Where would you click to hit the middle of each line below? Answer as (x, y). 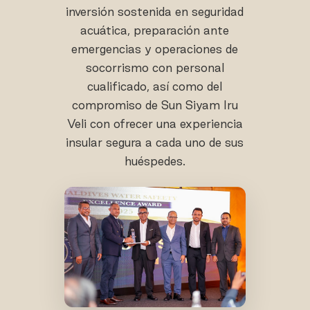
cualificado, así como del (155, 86)
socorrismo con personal (155, 67)
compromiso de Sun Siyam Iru (155, 105)
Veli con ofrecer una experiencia (155, 124)
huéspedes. (155, 161)
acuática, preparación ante (155, 30)
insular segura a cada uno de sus (155, 142)
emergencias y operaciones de (155, 49)
